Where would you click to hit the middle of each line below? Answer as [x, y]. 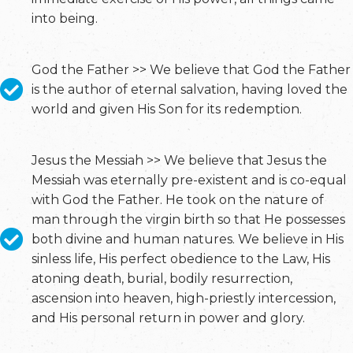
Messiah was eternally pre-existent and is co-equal [189, 180]
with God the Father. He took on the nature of [178, 200]
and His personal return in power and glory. [168, 318]
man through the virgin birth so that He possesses [188, 219]
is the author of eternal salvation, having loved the [190, 89]
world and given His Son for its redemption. [167, 109]
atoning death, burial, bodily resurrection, [162, 279]
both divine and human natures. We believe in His [188, 239]
